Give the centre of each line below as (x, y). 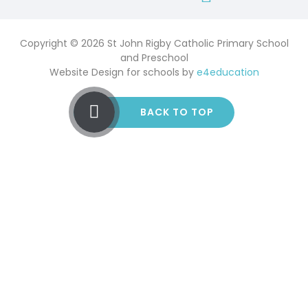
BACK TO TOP (177, 112)
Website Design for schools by (123, 72)
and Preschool (154, 57)
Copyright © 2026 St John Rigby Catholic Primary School (154, 43)
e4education (228, 72)
